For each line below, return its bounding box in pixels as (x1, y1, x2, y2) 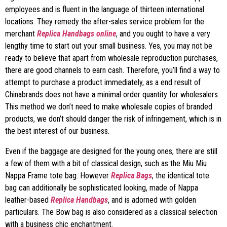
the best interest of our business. (5, 126, 109, 136)
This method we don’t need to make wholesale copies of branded (5, 102, 212, 111)
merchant (5, 29, 37, 39)
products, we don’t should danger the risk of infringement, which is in (5, 114, 221, 124)
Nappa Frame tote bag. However (5, 171, 111, 180)
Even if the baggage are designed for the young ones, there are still (5, 146, 217, 156)
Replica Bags (111, 171, 152, 180)
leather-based (5, 195, 51, 205)
